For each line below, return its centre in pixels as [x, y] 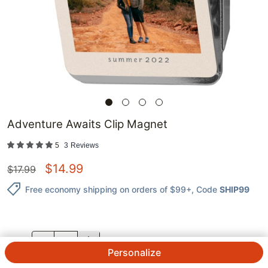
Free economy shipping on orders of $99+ [108, 189]
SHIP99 [234, 189]
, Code [204, 189]
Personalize [134, 252]
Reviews [85, 146]
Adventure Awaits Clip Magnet [87, 124]
